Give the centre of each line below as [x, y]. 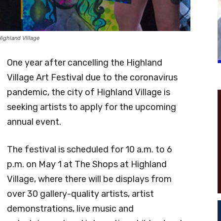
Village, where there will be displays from [89, 179]
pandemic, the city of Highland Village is [89, 92]
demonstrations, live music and [70, 208]
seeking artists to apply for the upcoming [92, 107]
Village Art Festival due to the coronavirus [92, 77]
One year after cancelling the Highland [85, 62]
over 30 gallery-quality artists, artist [80, 194]
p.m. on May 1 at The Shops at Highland [87, 164]
